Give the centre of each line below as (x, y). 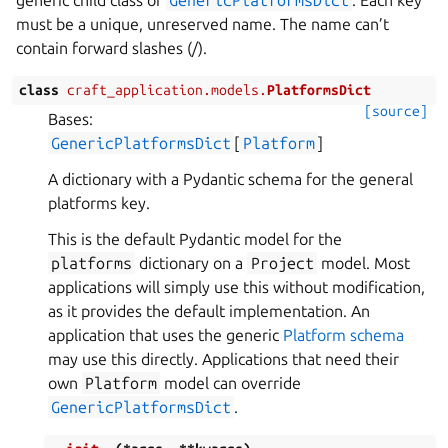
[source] (396, 111)
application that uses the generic (165, 335)
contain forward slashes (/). (111, 48)
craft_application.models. (167, 90)
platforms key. (99, 203)
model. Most (363, 263)
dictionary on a (191, 263)
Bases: (70, 119)
